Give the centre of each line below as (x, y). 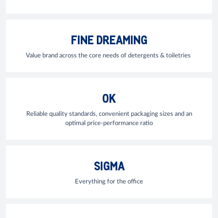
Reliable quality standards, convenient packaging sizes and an (109, 114)
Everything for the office (109, 182)
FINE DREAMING (109, 39)
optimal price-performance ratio (109, 123)
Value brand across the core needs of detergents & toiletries (109, 55)
